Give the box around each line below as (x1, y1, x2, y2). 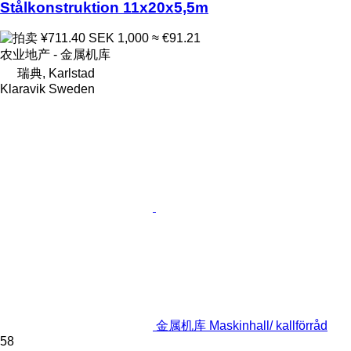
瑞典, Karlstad (17, 67, 95, 81)
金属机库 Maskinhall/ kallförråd (156, 319, 327, 333)
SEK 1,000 (89, 31, 149, 45)
